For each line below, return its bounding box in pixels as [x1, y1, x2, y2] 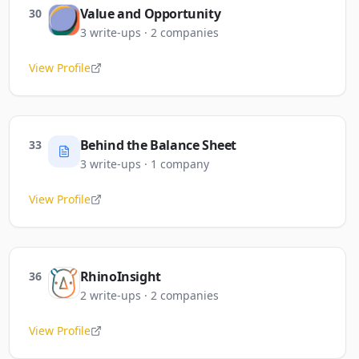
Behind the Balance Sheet [79, 136, 237, 154]
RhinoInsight [79, 268, 161, 285]
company [159, 156, 209, 171]
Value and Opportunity [79, 5, 221, 22]
